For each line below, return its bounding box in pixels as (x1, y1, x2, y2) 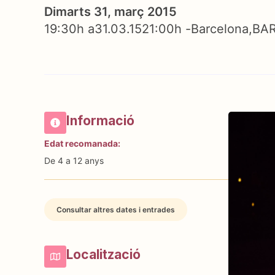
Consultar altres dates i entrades (56, 204, 175, 214)
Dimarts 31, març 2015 (44, 4, 177, 19)
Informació (66, 112, 134, 128)
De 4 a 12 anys (44, 155, 104, 166)
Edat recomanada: (44, 137, 120, 149)
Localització (66, 246, 141, 262)
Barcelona (191, 21, 249, 36)
